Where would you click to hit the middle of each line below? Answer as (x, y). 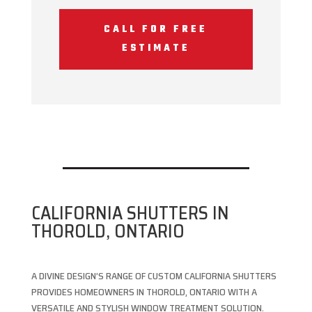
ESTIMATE (156, 49)
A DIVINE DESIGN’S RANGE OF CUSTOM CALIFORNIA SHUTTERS (154, 276)
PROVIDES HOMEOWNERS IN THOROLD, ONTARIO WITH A (144, 292)
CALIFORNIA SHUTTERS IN (130, 213)
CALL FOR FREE (156, 30)
